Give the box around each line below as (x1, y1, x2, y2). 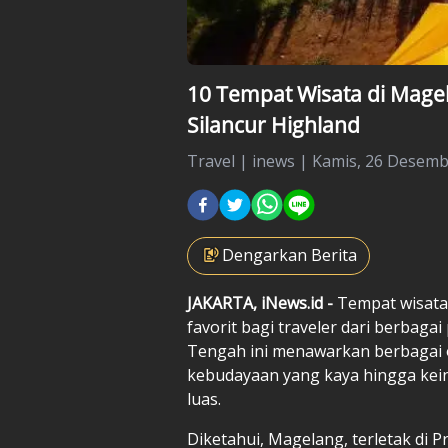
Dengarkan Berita (222, 243, 357, 266)
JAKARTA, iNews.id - (187, 291, 333, 314)
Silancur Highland (187, 110, 360, 139)
